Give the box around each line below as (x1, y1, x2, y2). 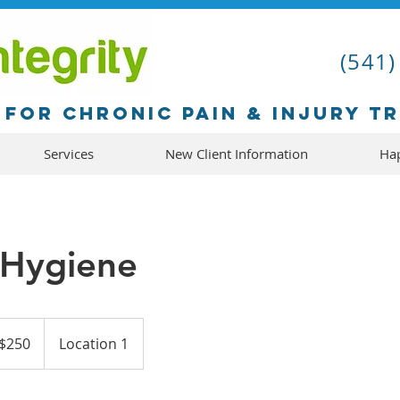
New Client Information (165, 145, 308, 162)
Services (44, 145, 94, 162)
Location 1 (59, 334, 129, 354)
